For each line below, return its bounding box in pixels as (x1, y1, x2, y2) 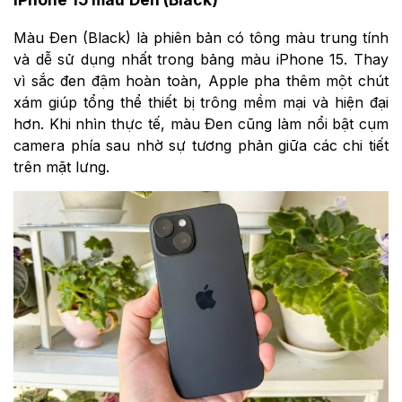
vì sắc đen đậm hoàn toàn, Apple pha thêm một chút (13, 72, 389, 91)
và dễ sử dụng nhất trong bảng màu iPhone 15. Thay (13, 50, 389, 69)
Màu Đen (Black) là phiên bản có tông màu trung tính (13, 29, 389, 48)
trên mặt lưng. (13, 158, 109, 177)
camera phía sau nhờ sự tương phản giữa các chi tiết (13, 136, 389, 155)
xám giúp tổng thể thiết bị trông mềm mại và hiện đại (13, 93, 389, 112)
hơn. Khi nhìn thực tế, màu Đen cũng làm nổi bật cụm (13, 115, 389, 134)
